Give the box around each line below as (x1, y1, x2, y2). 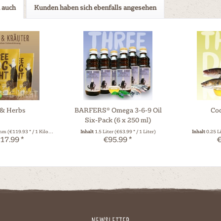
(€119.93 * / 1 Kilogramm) (7, 128, 48, 134)
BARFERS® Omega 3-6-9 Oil (74, 106, 162, 114)
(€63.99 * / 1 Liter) (114, 128, 156, 134)
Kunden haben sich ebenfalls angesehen (34, 3, 156, 11)
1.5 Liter (94, 128, 114, 134)
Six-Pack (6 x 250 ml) (85, 115, 151, 124)
